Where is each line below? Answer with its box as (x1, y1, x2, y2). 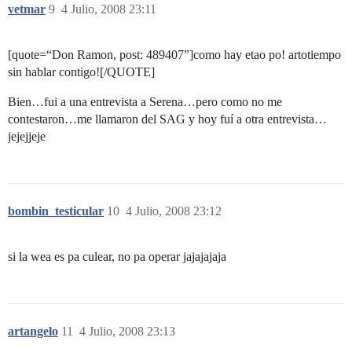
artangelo (8, 324, 58, 338)
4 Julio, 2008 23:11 (61, 2, 156, 16)
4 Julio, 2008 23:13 (79, 324, 175, 338)
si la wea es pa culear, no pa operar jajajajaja (8, 249, 226, 263)
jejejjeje (8, 129, 46, 143)
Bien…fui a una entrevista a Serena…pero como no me (8, 94, 282, 108)
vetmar (8, 2, 46, 16)
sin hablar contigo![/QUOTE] (8, 64, 155, 79)
